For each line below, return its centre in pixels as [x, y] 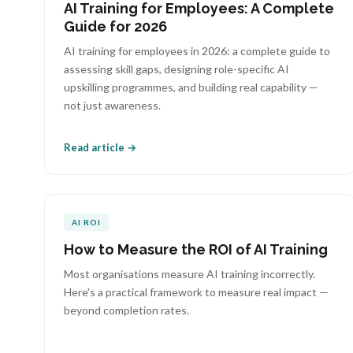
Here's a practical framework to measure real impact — [196, 292]
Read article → [100, 147]
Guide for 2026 [115, 26]
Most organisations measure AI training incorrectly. [190, 274]
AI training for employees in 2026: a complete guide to [197, 51]
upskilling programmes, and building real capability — [191, 87]
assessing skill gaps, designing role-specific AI [176, 69]
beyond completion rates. [126, 310]
